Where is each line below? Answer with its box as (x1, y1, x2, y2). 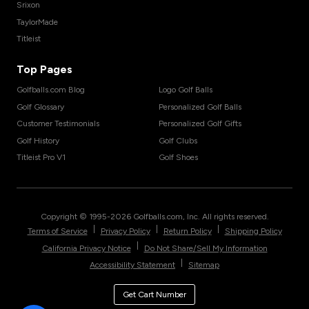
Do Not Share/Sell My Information (143, 243, 268, 253)
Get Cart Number (123, 290, 186, 300)
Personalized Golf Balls (159, 101, 241, 112)
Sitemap (188, 260, 219, 270)
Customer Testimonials (17, 119, 99, 129)
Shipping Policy (224, 226, 282, 237)
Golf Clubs (159, 135, 197, 146)
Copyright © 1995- (40, 212, 110, 222)
